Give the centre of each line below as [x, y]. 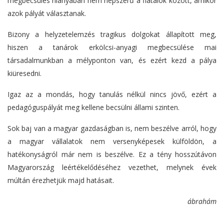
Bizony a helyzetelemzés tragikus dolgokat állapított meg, [112, 34]
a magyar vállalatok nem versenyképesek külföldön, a [112, 141]
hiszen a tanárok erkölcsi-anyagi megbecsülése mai [112, 47]
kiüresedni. [24, 73]
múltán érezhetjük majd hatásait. [61, 180]
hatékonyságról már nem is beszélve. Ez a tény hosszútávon [112, 154]
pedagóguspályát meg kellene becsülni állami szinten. [93, 107]
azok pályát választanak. [47, 13]
